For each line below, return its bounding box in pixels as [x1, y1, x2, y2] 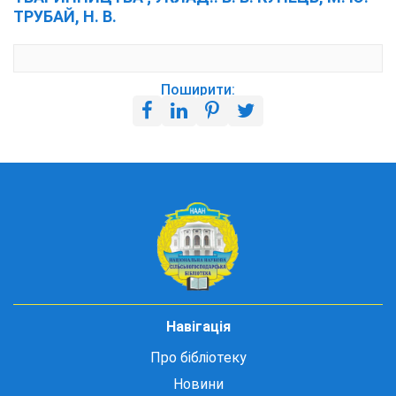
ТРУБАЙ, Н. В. [13, 7, 117, 26]
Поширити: [161, 81, 235, 98]
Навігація [165, 318, 231, 335]
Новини [172, 376, 224, 392]
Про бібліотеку [149, 349, 247, 366]
